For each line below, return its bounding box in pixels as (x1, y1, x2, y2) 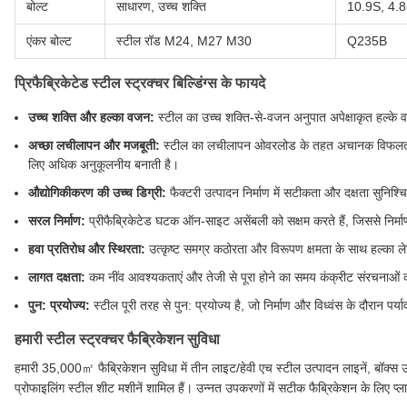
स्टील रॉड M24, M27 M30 (116, 34, 252, 49)
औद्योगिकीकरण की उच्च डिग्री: (28, 185, 166, 201)
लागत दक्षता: (28, 270, 85, 285)
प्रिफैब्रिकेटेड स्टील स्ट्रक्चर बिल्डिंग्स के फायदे (15, 75, 265, 92)
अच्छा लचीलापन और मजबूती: (28, 138, 160, 154)
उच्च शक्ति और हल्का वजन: (28, 110, 154, 125)
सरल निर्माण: (28, 213, 85, 229)
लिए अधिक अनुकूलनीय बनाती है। (28, 157, 179, 173)
